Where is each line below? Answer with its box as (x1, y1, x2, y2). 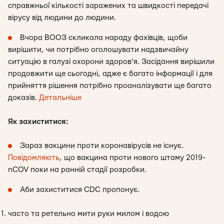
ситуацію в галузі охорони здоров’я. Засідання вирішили (8, 58, 214, 65)
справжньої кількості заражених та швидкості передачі (8, 2, 208, 9)
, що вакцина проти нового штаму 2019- (59, 154, 205, 161)
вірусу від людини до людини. (8, 14, 116, 21)
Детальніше (39, 94, 81, 101)
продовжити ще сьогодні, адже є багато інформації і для (8, 70, 212, 77)
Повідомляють (8, 154, 59, 161)
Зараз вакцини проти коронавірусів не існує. (20, 142, 183, 149)
